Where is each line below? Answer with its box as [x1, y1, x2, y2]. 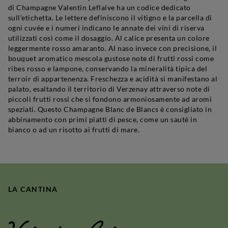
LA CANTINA [8, 184, 58, 193]
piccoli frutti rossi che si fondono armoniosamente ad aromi [8, 94, 212, 103]
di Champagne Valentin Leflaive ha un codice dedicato [8, 3, 191, 12]
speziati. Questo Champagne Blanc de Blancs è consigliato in [8, 104, 212, 113]
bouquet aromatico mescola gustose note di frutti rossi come [8, 53, 214, 63]
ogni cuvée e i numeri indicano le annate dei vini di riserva [8, 23, 205, 32]
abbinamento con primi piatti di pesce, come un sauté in [8, 115, 197, 124]
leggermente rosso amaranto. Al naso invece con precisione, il [8, 43, 217, 52]
